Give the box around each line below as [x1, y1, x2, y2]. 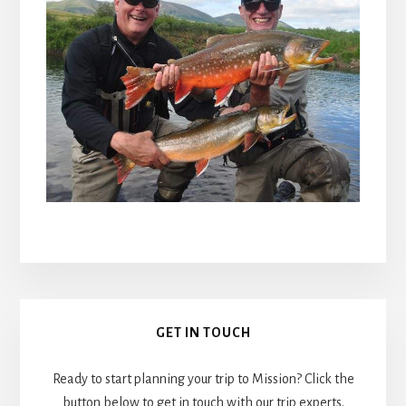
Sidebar [19, 334, 129, 377]
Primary [19, 295, 137, 338]
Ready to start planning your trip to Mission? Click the [52, 372, 354, 387]
